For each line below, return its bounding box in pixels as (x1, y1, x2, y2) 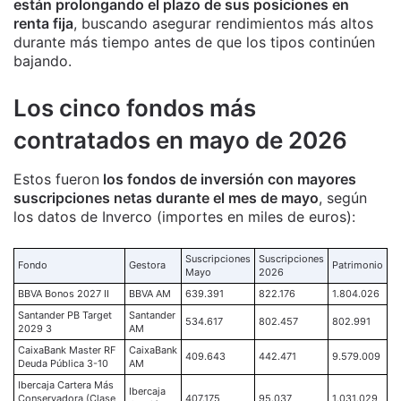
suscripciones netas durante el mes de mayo (13, 189, 319, 208)
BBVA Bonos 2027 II (18, 287, 109, 301)
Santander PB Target (18, 309, 112, 322)
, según (319, 189, 367, 208)
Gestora (129, 259, 166, 272)
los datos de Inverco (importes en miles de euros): (13, 208, 355, 226)
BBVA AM (129, 287, 171, 301)
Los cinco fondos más (13, 94, 256, 123)
